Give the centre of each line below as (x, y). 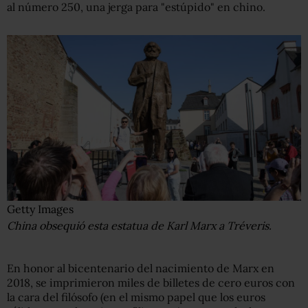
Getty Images (40, 209)
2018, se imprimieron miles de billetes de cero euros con (151, 282)
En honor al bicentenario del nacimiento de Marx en (141, 268)
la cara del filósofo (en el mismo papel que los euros (136, 297)
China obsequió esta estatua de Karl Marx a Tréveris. (139, 225)
